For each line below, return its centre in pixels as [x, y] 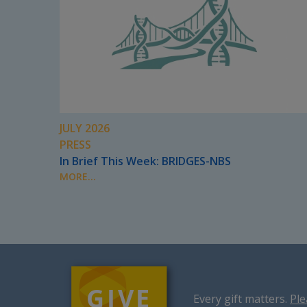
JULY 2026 [85, 128]
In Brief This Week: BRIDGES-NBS [145, 161]
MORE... [78, 177]
